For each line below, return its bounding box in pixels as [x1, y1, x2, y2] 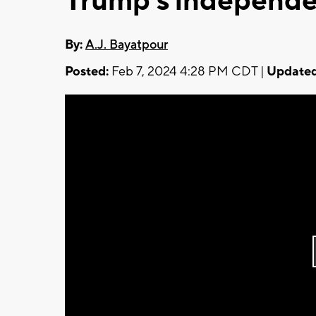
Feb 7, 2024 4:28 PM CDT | [109, 63, 267, 80]
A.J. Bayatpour [85, 36, 168, 53]
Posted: [65, 63, 109, 80]
